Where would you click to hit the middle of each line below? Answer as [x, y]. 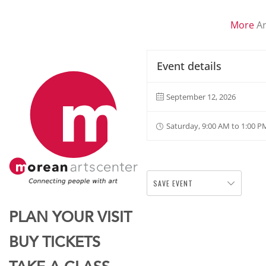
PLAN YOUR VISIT [70, 218]
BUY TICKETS [55, 243]
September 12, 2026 [201, 97]
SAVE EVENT [173, 183]
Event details [189, 66]
